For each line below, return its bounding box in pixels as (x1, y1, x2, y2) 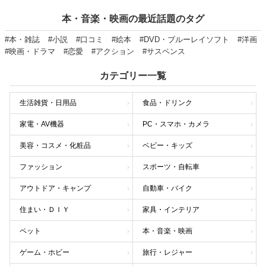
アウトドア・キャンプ (20, 184, 91, 193)
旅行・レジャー (142, 248, 192, 257)
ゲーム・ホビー (20, 248, 69, 257)
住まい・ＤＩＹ (20, 205, 69, 214)
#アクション (91, 47, 134, 56)
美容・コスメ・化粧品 (20, 141, 91, 150)
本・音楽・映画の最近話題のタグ (62, 14, 204, 24)
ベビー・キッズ (142, 141, 192, 150)
